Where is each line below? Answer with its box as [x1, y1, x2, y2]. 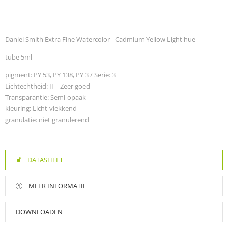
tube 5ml [5, 52, 32, 62]
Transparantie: [5, 93, 49, 102]
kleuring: [5, 104, 31, 113]
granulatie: [5, 115, 37, 125]
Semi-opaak [49, 93, 86, 102]
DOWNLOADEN [16, 207, 63, 217]
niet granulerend [37, 115, 89, 125]
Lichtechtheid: [5, 81, 48, 91]
